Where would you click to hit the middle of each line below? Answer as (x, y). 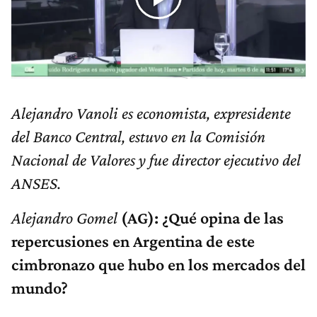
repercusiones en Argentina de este (133, 241)
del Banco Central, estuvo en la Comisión (138, 137)
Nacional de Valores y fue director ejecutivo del (156, 160)
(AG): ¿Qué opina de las (202, 218)
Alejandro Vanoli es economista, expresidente (151, 113)
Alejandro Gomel (64, 218)
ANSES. (36, 183)
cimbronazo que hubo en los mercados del (158, 265)
